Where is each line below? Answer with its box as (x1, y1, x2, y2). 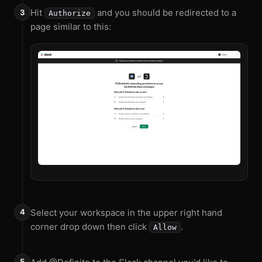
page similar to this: (30, 21, 111, 32)
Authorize (49, 9, 91, 18)
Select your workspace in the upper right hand (30, 206, 222, 218)
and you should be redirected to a (95, 7, 236, 18)
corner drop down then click (30, 220, 149, 232)
